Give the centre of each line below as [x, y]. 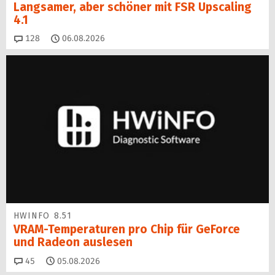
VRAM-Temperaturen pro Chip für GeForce [127, 230]
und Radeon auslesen [73, 242]
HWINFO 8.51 [43, 216]
